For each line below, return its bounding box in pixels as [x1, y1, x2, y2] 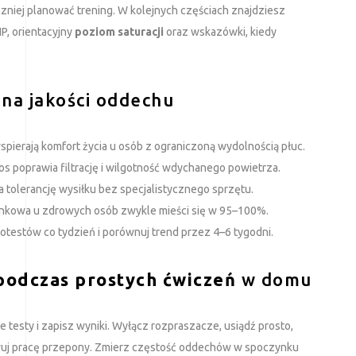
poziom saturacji [75, 25, 164, 38]
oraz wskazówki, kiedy [164, 25, 277, 38]
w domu [236, 269, 312, 289]
